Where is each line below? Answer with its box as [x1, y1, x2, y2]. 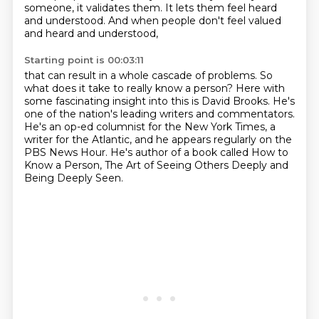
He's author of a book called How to [110, 146, 288, 159]
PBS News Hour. [23, 146, 110, 159]
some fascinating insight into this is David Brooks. [23, 95, 273, 108]
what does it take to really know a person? [23, 82, 236, 95]
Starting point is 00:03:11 [23, 54, 144, 66]
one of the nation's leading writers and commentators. [23, 108, 295, 120]
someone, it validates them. [23, 1, 165, 14]
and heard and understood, [23, 27, 158, 40]
